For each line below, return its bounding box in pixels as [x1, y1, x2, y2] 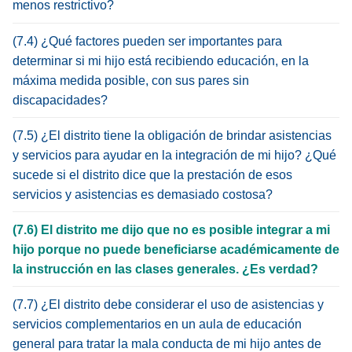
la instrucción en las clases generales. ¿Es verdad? [13, 262, 318, 276]
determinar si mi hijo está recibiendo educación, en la [13, 53, 309, 68]
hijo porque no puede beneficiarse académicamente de [13, 242, 339, 256]
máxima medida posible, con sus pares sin [13, 73, 249, 87]
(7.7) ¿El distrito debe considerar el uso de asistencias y [13, 298, 324, 312]
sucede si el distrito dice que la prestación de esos [13, 167, 292, 181]
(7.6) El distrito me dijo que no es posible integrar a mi [13, 222, 330, 236]
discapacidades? [13, 93, 108, 107]
